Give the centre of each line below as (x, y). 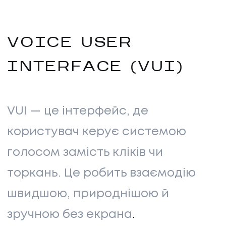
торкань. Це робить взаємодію (101, 174)
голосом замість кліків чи (85, 153)
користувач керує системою (97, 132)
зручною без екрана (70, 215)
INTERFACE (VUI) (95, 68)
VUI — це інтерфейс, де (78, 111)
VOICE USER (70, 44)
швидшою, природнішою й (88, 194)
